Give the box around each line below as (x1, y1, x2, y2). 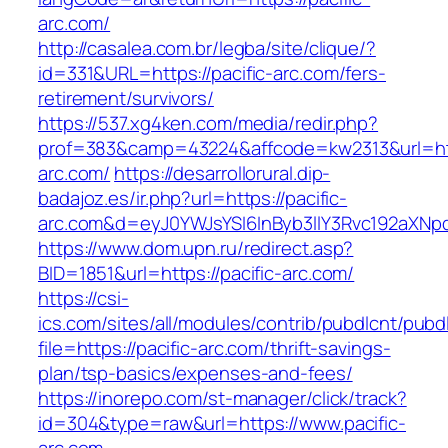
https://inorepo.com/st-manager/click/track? (38, 385, 407, 412)
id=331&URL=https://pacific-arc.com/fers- (38, 60, 386, 87)
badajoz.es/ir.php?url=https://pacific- (38, 185, 348, 212)
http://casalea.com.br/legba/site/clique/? (38, 35, 376, 62)
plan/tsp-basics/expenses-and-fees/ (38, 360, 353, 387)
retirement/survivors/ (38, 85, 214, 112)
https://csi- (38, 285, 129, 312)
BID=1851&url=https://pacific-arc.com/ (38, 260, 355, 287)
